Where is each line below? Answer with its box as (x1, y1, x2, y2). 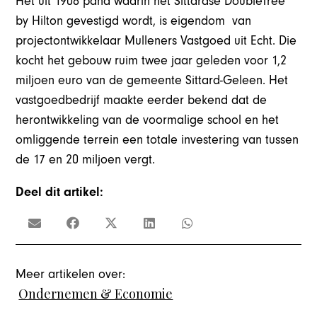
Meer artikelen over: (16, 266, 126, 282)
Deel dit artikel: (16, 185, 104, 200)
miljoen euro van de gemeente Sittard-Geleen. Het (16, 73, 289, 88)
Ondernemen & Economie (18, 284, 173, 302)
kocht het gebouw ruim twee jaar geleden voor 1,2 (16, 53, 287, 69)
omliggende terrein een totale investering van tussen (16, 132, 299, 148)
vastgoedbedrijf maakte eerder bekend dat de (16, 93, 267, 108)
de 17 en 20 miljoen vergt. (16, 152, 156, 168)
